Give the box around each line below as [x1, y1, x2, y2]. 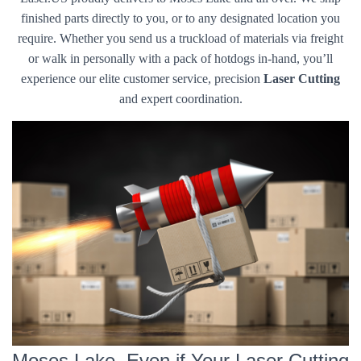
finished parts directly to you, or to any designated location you [21, 11, 340, 26]
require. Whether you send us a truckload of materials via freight [18, 31, 343, 46]
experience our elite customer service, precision [21, 72, 263, 86]
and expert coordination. [118, 92, 243, 106]
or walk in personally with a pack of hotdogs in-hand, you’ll [28, 52, 333, 66]
